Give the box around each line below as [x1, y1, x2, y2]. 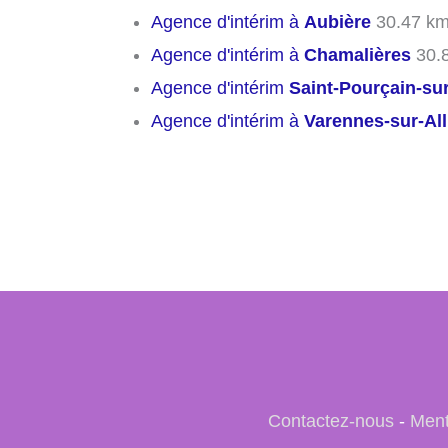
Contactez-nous [267, 411, 394, 432]
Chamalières [304, 44, 411, 65]
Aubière [304, 11, 371, 32]
